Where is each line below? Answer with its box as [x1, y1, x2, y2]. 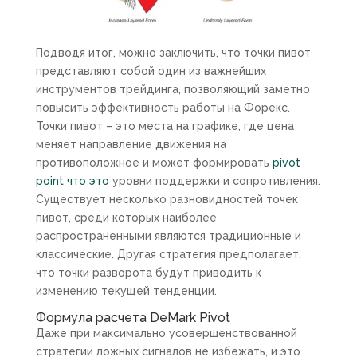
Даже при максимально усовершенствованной [35, 326, 297, 339]
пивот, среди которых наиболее [35, 210, 217, 224]
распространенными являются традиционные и [35, 229, 301, 242]
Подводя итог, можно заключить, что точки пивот [35, 45, 311, 59]
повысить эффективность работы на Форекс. [35, 100, 290, 114]
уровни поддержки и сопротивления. [108, 174, 320, 187]
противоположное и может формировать [35, 155, 273, 169]
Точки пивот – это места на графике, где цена [35, 119, 294, 132]
